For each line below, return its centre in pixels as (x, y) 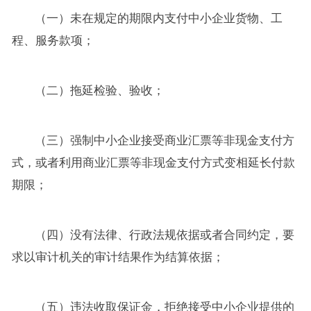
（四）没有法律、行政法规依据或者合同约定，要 (165, 235)
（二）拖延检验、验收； (100, 90)
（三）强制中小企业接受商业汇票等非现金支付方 (165, 140)
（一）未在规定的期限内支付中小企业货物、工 (159, 18)
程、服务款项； (53, 40)
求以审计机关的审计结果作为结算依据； (118, 257)
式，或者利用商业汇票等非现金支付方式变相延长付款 (153, 162)
